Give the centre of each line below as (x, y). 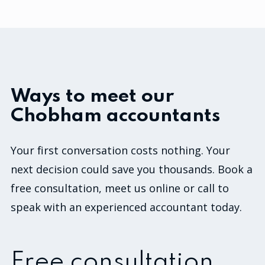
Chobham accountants (116, 116)
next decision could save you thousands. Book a (132, 169)
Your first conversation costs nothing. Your (120, 151)
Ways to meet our (92, 96)
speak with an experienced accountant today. (126, 207)
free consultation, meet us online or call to (120, 188)
